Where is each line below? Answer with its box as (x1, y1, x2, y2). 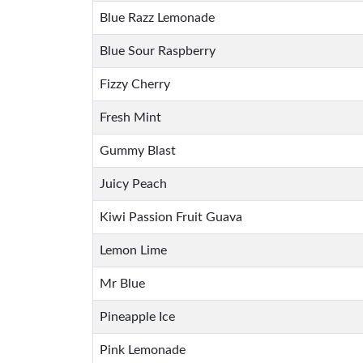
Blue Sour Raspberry (100, 45, 216, 58)
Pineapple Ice (100, 310, 175, 323)
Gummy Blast (100, 144, 176, 157)
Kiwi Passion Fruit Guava (100, 211, 242, 224)
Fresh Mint (100, 111, 161, 124)
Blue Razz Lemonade (100, 11, 215, 24)
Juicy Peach (100, 177, 167, 190)
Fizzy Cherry (100, 78, 170, 91)
